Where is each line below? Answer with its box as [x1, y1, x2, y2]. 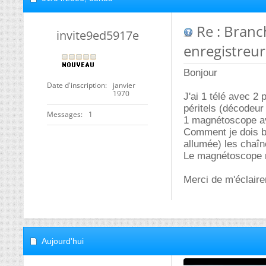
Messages [47, 109, 81, 119]
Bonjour [183, 67, 217, 78]
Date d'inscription [47, 80, 105, 90]
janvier [113, 80, 135, 90]
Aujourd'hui [42, 236, 84, 246]
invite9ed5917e [56, 27, 139, 43]
